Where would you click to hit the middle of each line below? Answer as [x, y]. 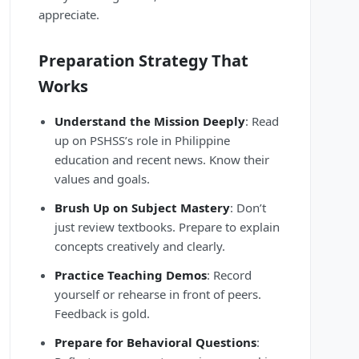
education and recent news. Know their [162, 160]
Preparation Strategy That [143, 61]
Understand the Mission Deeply [150, 121]
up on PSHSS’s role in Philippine [142, 141]
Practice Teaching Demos [131, 275]
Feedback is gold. [102, 314]
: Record [229, 275]
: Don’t [248, 208]
